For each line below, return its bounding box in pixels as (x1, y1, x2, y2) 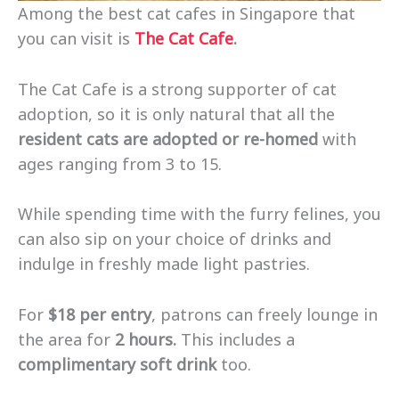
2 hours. (115, 329, 176, 351)
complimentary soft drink (18, 354, 216, 376)
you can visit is (18, 27, 134, 49)
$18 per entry (48, 304, 151, 326)
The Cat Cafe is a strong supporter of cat (18, 77, 337, 100)
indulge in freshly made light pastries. (18, 253, 314, 275)
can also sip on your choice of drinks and (18, 228, 331, 250)
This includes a (176, 329, 295, 351)
